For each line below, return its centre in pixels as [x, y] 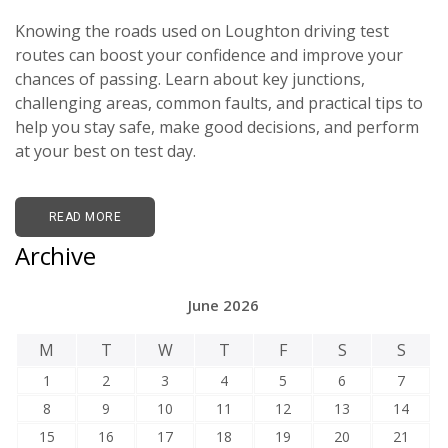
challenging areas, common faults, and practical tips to [219, 103]
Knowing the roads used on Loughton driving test [202, 31]
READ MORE [85, 217]
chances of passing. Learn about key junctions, [190, 79]
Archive [55, 256]
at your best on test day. [105, 151]
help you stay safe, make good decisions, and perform [217, 127]
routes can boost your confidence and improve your [209, 55]
